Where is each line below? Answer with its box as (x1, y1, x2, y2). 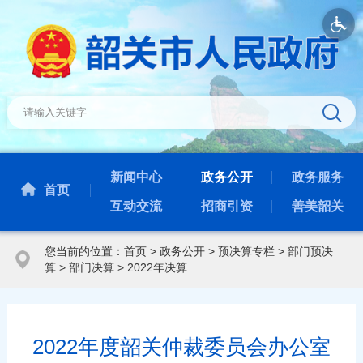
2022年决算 (126, 260, 187, 274)
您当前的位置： (44, 244, 124, 258)
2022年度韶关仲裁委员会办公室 (32, 335, 331, 358)
